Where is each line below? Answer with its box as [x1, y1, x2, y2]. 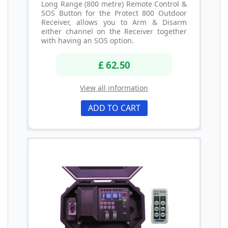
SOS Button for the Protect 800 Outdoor [41, 8, 187, 18]
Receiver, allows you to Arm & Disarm [41, 17, 187, 27]
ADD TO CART [88, 102, 140, 114]
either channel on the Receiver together [41, 26, 187, 36]
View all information [80, 83, 148, 93]
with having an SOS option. [41, 35, 134, 45]
